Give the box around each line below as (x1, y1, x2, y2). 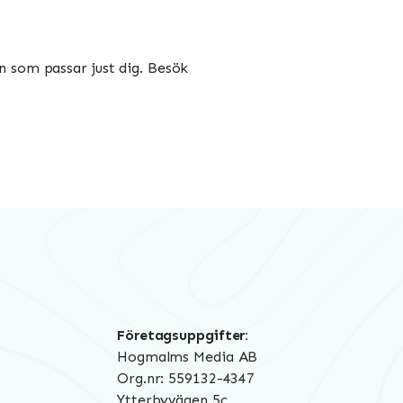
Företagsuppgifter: (117, 327, 249, 345)
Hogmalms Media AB (117, 348, 258, 366)
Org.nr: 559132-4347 (117, 370, 255, 388)
